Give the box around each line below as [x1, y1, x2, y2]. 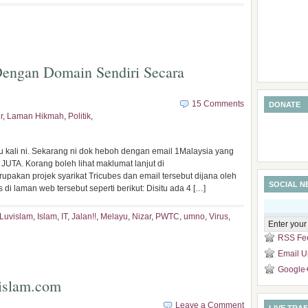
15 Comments [192, 99, 244, 109]
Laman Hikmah [7, 111, 64, 121]
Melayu [100, 212, 128, 221]
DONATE [269, 100, 300, 109]
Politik [68, 111, 91, 121]
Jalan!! [71, 212, 96, 221]
